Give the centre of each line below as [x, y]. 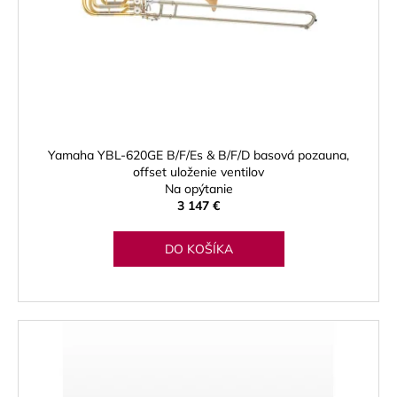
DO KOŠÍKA [198, 249]
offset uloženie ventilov [198, 172]
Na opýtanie [198, 189]
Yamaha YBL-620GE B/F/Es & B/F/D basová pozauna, [198, 156]
